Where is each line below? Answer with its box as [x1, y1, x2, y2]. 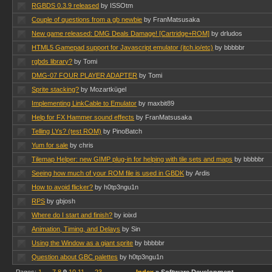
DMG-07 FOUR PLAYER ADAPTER [32, 72, 138, 79]
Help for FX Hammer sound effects [32, 114, 135, 121]
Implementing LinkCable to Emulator [32, 100, 137, 107]
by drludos [211, 30, 243, 37]
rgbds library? [32, 58, 73, 65]
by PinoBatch [103, 127, 143, 135]
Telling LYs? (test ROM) [32, 127, 102, 135]
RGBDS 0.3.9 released [32, 2, 100, 9]
